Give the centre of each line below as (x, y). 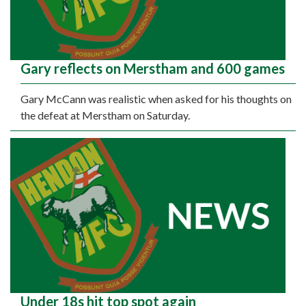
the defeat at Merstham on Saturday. (105, 115)
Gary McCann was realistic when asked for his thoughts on (156, 99)
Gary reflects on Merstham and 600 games (153, 69)
